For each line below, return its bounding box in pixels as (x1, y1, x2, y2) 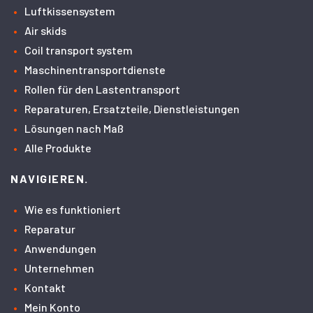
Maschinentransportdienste (24, 63, 166, 77)
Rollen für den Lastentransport (24, 82, 180, 96)
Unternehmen (24, 261, 94, 275)
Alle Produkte (24, 141, 92, 155)
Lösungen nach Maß (24, 122, 124, 136)
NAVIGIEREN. (10, 172, 89, 186)
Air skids (24, 24, 66, 38)
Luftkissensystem (24, 4, 115, 18)
